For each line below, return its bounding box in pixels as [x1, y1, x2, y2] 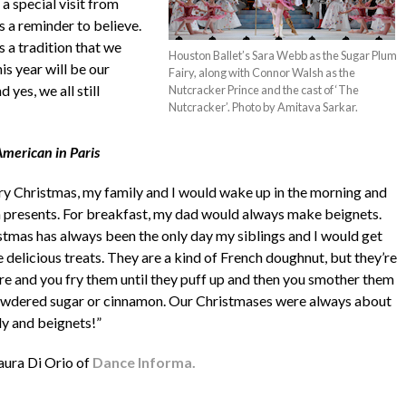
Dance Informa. [92, 353, 196, 371]
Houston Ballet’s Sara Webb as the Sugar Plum [169, 47, 398, 63]
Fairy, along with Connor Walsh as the [169, 64, 356, 80]
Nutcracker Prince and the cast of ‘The [169, 82, 360, 97]
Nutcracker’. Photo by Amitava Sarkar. [169, 99, 359, 114]
